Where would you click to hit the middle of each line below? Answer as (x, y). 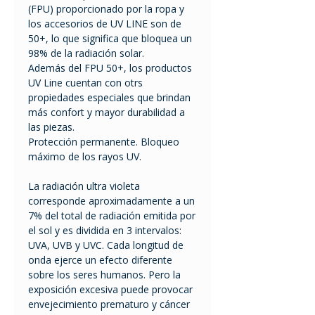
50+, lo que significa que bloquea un (110, 39)
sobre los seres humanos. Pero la (104, 275)
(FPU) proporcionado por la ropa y (106, 9)
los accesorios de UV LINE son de (105, 24)
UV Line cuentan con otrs (85, 83)
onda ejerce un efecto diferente (100, 260)
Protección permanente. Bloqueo (104, 142)
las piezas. (51, 127)
